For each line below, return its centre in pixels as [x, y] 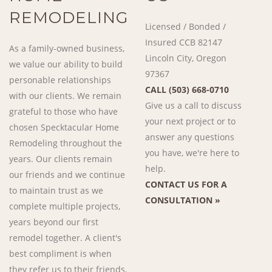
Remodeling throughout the [66, 143]
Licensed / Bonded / [185, 27]
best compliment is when [60, 254]
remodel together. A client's [65, 238]
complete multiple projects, [65, 206]
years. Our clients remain [61, 159]
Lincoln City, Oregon [186, 58]
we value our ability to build [66, 64]
